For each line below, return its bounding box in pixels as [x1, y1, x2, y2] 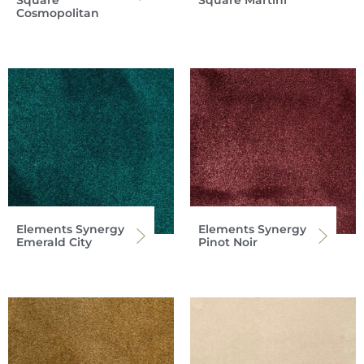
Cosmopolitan [16, 5, 99, 20]
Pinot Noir [198, 234, 258, 249]
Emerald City [16, 234, 92, 249]
